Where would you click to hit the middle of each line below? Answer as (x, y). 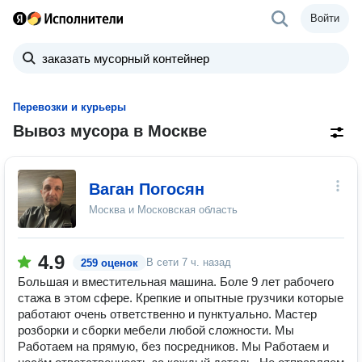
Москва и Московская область (163, 210)
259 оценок (109, 263)
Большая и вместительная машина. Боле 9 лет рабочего (176, 282)
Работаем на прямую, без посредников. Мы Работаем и (173, 346)
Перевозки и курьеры (69, 107)
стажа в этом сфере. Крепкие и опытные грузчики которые (181, 298)
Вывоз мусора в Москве (110, 131)
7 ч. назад (206, 262)
